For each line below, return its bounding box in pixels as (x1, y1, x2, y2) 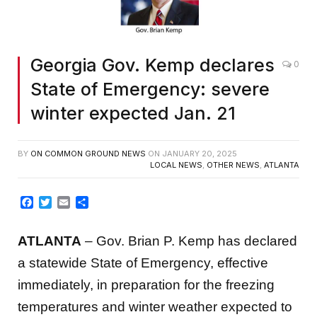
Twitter (52, 195, 88, 210)
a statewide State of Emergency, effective (18, 255, 268, 270)
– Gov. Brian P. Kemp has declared (85, 233, 297, 248)
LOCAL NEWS (150, 160, 202, 171)
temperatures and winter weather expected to (18, 299, 292, 314)
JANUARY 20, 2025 (162, 149, 237, 159)
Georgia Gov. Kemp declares (30, 54, 275, 76)
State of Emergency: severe (30, 79, 270, 100)
